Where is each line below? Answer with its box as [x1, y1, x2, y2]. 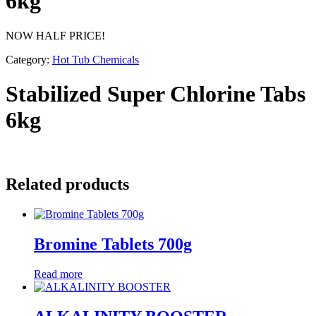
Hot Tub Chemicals [52, 53, 139, 66]
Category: [6, 53, 52, 66]
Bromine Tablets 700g [34, 235, 192, 254]
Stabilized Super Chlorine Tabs [6, 80, 305, 107]
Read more [34, 268, 83, 281]
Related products [6, 175, 129, 194]
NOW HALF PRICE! [6, 29, 105, 42]
